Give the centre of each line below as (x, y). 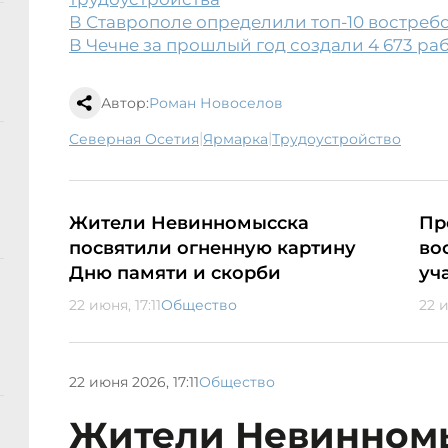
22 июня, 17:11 (115, 305)
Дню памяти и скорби (175, 273)
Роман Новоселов (216, 103)
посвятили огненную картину (212, 248)
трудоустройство (340, 139)
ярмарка (240, 139)
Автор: (125, 103)
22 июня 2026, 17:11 (134, 381)
